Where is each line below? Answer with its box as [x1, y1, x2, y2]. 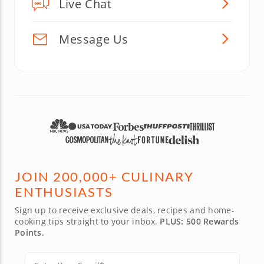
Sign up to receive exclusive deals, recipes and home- [15, 204, 235, 216]
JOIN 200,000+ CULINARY [15, 169, 194, 185]
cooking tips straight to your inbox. [15, 216, 160, 227]
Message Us [59, 31, 128, 47]
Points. [15, 227, 44, 239]
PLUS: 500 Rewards [160, 216, 239, 227]
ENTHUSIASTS [15, 184, 113, 200]
